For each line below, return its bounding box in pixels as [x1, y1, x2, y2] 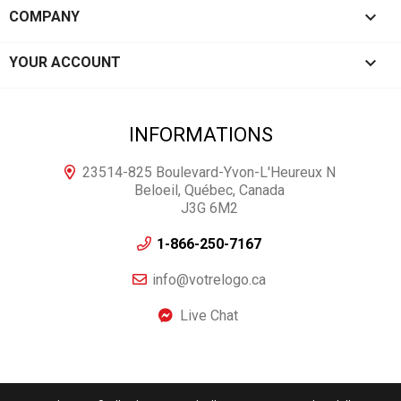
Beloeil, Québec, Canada [134, 181, 285, 199]
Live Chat [176, 306, 238, 324]
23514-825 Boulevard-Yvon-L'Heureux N [82, 163, 336, 181]
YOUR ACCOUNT [9, 53, 121, 71]
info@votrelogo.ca [152, 270, 266, 288]
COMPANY [9, 7, 80, 25]
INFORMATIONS [128, 123, 273, 146]
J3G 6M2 [181, 199, 238, 217]
